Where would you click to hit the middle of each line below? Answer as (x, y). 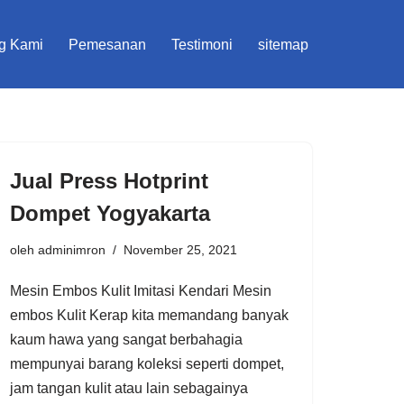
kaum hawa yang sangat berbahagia (126, 339)
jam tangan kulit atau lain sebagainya (129, 388)
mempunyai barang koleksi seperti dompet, (147, 363)
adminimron (72, 249)
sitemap (283, 44)
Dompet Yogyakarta (110, 213)
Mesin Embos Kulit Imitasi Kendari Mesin (141, 290)
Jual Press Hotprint (109, 180)
